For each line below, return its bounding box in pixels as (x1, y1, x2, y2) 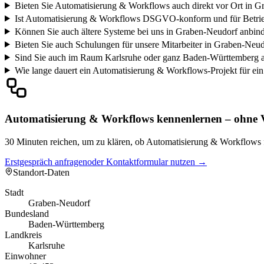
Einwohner (5, 251, 46, 262)
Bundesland (5, 209, 49, 219)
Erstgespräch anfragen (5, 157, 87, 167)
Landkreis (5, 230, 42, 240)
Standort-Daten (13, 167, 70, 178)
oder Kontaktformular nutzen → (87, 157, 207, 167)
